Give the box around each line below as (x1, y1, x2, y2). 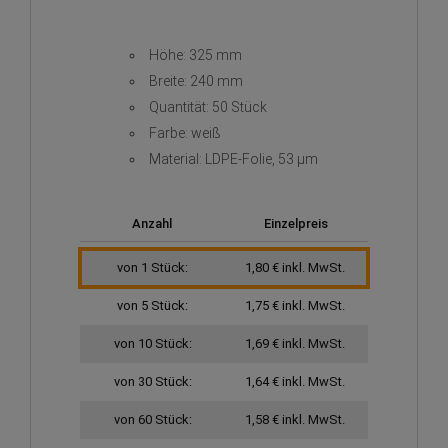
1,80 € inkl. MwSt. (244, 260, 345, 276)
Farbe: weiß (149, 125, 221, 142)
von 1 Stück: (117, 260, 189, 276)
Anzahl (131, 216, 172, 232)
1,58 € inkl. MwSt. (244, 412, 345, 428)
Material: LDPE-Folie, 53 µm (149, 151, 318, 168)
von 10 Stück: (113, 336, 192, 352)
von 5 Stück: (117, 298, 189, 314)
